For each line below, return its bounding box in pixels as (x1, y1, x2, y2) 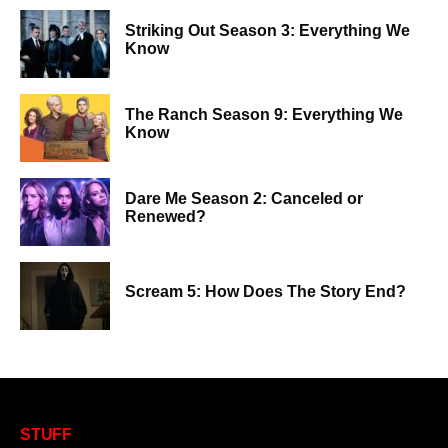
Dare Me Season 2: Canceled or (125, 190, 363, 208)
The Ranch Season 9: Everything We (125, 106, 403, 124)
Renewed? (125, 208, 206, 226)
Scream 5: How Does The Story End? (125, 283, 406, 301)
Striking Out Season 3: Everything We (125, 22, 410, 40)
